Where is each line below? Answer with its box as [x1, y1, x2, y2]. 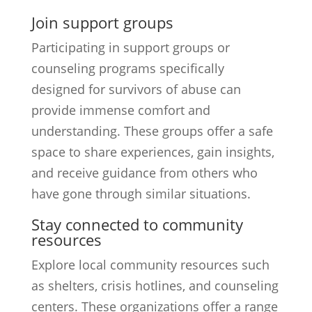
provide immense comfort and [31, 102, 210, 118]
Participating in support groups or [31, 39, 230, 56]
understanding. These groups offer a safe [31, 123, 273, 139]
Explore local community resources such [31, 256, 270, 273]
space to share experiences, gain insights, [31, 143, 274, 160]
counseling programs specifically [31, 60, 224, 77]
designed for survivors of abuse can [31, 81, 241, 97]
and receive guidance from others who [31, 164, 258, 181]
